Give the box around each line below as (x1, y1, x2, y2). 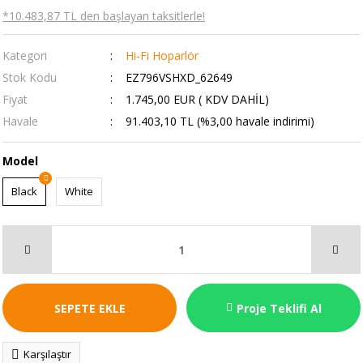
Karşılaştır (23, 347, 71, 361)
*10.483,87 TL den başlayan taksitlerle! (2, 8, 205, 23)
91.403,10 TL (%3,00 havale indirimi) (125, 113, 314, 129)
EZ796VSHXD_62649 (125, 70, 233, 85)
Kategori (2, 48, 47, 63)
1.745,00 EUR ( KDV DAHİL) (125, 92, 269, 107)
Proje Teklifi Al (236, 300, 322, 316)
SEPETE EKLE (53, 300, 126, 316)
